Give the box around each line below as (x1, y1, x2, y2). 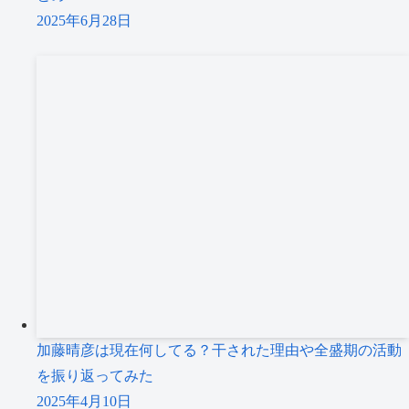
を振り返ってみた (37, 368, 153, 384)
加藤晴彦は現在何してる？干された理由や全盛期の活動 (37, 342, 402, 359)
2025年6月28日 (37, 13, 131, 29)
